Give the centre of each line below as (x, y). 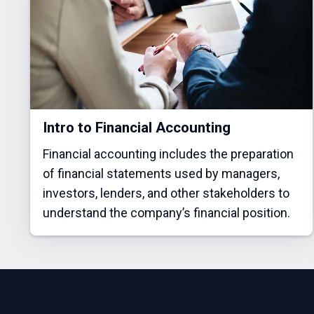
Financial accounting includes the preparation (168, 154)
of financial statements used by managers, (161, 174)
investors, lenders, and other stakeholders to (166, 193)
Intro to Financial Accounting (136, 128)
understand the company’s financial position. (166, 213)
